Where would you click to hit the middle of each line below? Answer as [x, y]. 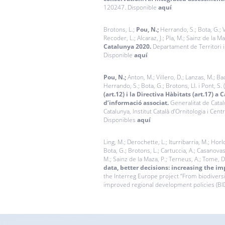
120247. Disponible [131, 7]
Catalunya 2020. [127, 46]
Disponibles [120, 120]
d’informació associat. [136, 102]
